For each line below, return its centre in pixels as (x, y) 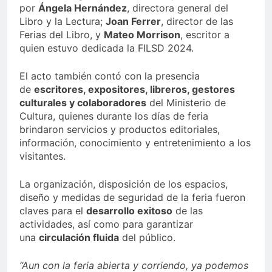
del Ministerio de (186, 103)
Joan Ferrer (133, 22)
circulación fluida (79, 238)
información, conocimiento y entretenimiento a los (135, 143)
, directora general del (178, 8)
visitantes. (42, 156)
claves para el (53, 211)
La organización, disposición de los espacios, (124, 184)
